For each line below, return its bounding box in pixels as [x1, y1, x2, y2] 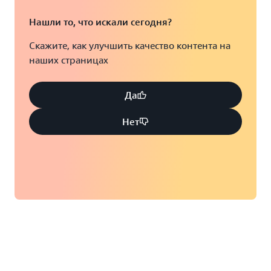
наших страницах [29, 54, 108, 66]
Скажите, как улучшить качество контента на [29, 39, 230, 51]
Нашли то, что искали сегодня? [29, 16, 172, 28]
